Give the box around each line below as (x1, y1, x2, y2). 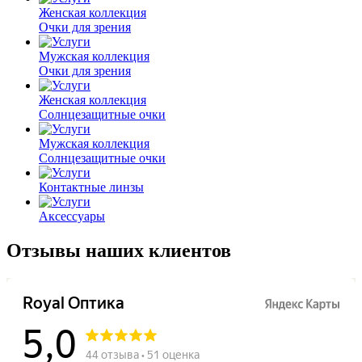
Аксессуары (39, 209, 105, 224)
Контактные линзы (39, 180, 144, 195)
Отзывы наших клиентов (6, 240, 231, 262)
